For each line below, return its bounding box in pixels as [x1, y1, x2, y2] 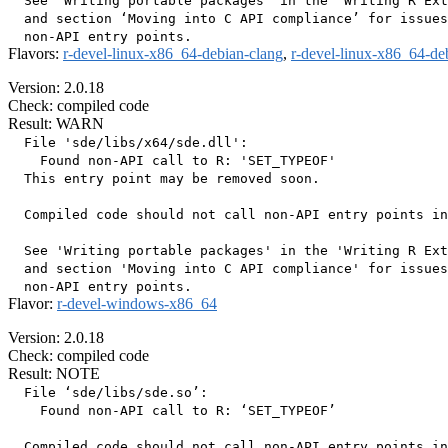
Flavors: [8, 45, 63, 63]
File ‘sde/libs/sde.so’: [8, 385, 208, 401]
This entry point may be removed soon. [8, 171, 320, 187]
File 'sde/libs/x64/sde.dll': [8, 135, 248, 151]
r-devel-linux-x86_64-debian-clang [63, 45, 283, 63]
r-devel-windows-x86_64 [57, 295, 217, 313]
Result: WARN [8, 115, 104, 133]
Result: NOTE [8, 365, 100, 383]
